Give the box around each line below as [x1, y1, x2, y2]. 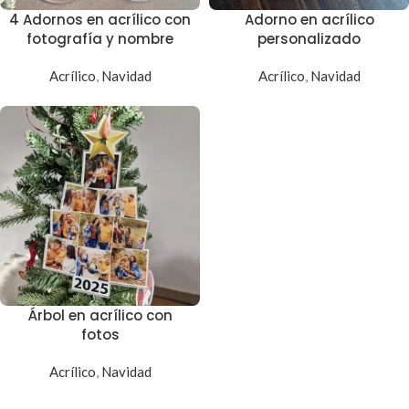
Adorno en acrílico [244, 10, 374, 29]
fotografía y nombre [26, 29, 173, 48]
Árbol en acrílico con [27, 306, 173, 325]
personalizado [257, 29, 361, 48]
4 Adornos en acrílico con [9, 10, 191, 29]
